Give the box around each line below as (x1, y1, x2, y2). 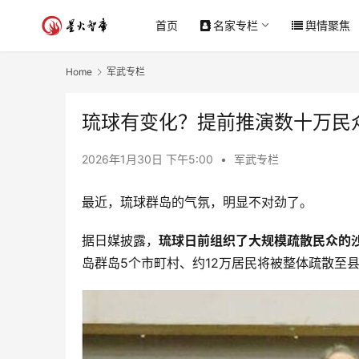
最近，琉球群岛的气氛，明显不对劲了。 (82, 194, 313, 211)
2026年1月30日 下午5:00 (82, 152, 216, 167)
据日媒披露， (82, 232, 159, 249)
